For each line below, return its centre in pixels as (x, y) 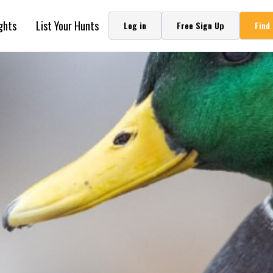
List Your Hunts (67, 26)
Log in (135, 25)
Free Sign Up (200, 25)
